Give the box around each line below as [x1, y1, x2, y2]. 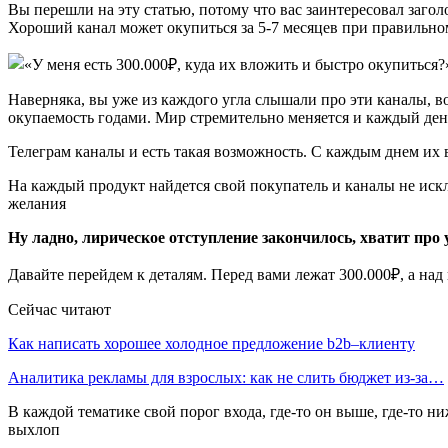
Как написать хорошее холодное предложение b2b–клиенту [8, 334, 415, 352]
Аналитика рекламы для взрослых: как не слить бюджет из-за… [8, 368, 444, 386]
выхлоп [8, 420, 60, 438]
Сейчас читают [8, 300, 111, 318]
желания [8, 194, 66, 212]
